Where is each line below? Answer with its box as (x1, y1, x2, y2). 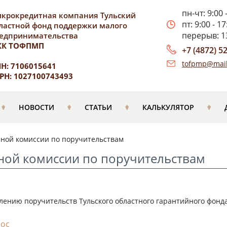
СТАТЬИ (84, 102, 112, 112)
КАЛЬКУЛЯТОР (142, 102, 194, 112)
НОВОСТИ (18, 102, 54, 112)
